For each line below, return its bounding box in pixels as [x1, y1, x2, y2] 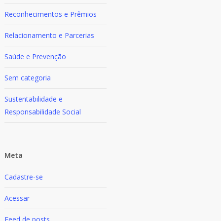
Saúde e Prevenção [4, 52, 67, 61]
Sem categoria [4, 73, 51, 82]
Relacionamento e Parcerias [4, 31, 95, 40]
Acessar [4, 193, 30, 203]
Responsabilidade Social [4, 107, 81, 116]
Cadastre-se [4, 172, 43, 182]
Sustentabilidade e [4, 94, 63, 104]
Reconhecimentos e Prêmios [4, 9, 97, 19]
